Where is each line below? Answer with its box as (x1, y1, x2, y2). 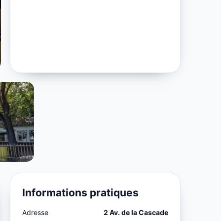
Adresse (22, 208, 49, 217)
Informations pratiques (22, 186, 139, 199)
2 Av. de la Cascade (103, 208, 168, 217)
